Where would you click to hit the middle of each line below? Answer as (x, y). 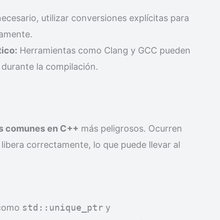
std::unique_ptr (63, 207)
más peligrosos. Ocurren (130, 128)
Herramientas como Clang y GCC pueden (104, 50)
